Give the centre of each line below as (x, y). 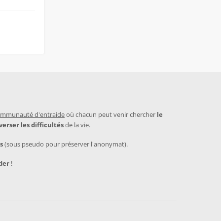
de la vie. (77, 125)
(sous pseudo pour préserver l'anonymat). (65, 144)
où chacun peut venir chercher (111, 114)
